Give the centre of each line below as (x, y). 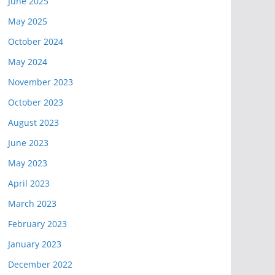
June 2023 (28, 143)
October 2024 (36, 41)
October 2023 (36, 102)
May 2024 (28, 62)
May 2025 (28, 21)
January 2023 (35, 244)
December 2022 (40, 264)
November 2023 (41, 82)
